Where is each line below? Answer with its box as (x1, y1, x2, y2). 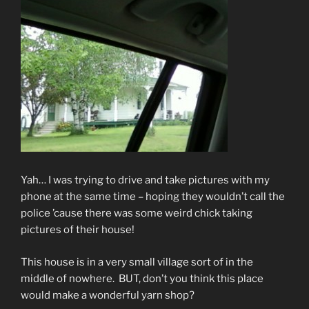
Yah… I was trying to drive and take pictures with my (21, 174, 270, 187)
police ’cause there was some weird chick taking (21, 207, 252, 220)
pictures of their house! (21, 223, 134, 237)
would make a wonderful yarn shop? (21, 288, 195, 301)
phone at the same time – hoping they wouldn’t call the (21, 190, 285, 203)
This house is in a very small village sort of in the (21, 255, 253, 268)
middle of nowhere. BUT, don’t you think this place (21, 272, 263, 285)
